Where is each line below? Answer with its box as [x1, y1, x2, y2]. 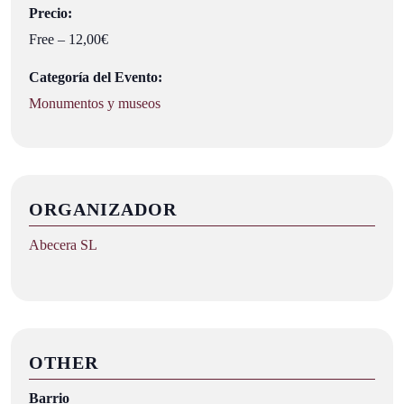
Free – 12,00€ [29, 31, 108, 47]
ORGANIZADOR [29, 198, 177, 219]
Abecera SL [29, 236, 97, 252]
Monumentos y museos [29, 95, 161, 111]
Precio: [29, 5, 72, 21]
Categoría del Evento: [29, 69, 162, 85]
